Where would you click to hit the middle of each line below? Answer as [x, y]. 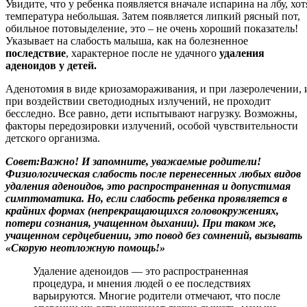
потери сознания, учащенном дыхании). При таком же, [141, 223]
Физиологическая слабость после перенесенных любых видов [153, 174]
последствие [36, 53]
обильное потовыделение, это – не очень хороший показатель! [152, 29]
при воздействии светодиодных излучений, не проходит [138, 101]
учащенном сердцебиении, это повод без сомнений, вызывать [154, 236]
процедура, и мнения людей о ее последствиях [142, 284]
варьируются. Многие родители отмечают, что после [157, 296]
